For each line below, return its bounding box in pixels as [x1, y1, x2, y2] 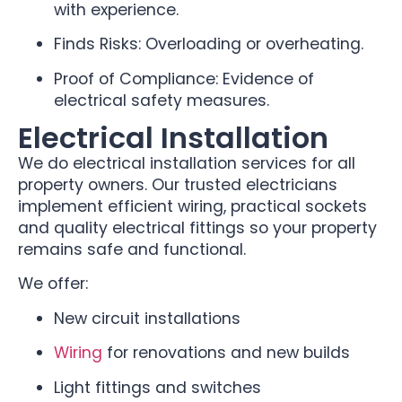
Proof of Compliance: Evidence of [54, 67, 314, 90]
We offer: [18, 273, 88, 295]
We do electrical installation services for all [18, 152, 355, 174]
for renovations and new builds [102, 342, 350, 364]
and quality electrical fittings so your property [18, 216, 377, 239]
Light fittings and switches [54, 376, 261, 398]
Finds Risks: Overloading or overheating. [54, 33, 363, 56]
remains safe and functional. [18, 238, 246, 260]
